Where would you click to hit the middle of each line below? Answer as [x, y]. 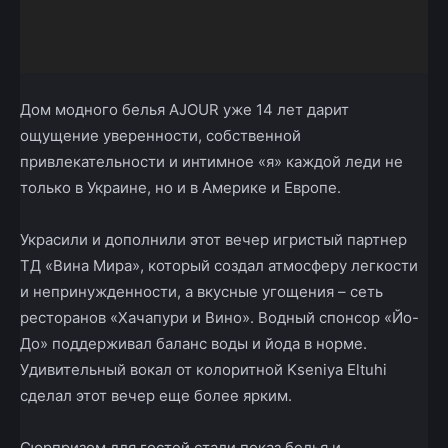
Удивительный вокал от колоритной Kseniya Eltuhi [203, 370]
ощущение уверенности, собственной [160, 136]
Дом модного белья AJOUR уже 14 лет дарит [184, 110]
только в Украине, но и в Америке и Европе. [180, 188]
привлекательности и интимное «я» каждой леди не [211, 162]
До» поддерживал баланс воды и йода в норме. [193, 344]
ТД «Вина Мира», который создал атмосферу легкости [219, 266]
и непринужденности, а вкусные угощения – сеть [201, 292]
